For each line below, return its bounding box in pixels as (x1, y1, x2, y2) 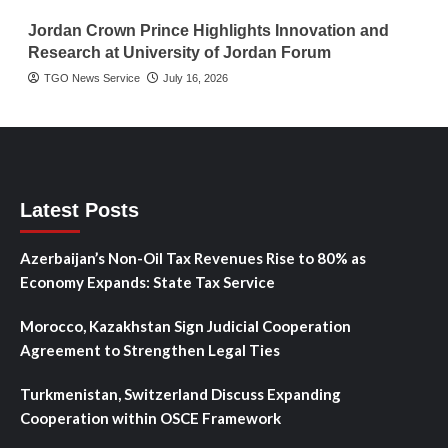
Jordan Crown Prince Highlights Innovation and (27, 21, 389, 39)
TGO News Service (43, 71, 140, 84)
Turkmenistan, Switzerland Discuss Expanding (20, 384, 341, 403)
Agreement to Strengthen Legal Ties (20, 340, 280, 359)
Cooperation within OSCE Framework (20, 408, 281, 427)
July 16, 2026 (162, 71, 228, 84)
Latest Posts (20, 198, 139, 221)
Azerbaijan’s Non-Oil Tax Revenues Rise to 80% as (20, 248, 366, 267)
